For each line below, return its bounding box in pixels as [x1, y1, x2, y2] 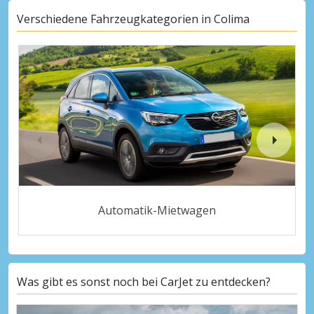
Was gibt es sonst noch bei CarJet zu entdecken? [17, 274, 271, 290]
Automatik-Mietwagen [98, 202, 216, 218]
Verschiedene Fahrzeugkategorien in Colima [17, 11, 250, 27]
